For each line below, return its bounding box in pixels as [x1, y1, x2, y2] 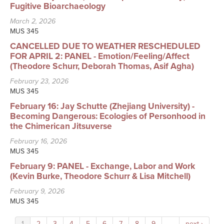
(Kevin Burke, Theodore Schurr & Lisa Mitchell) [10, 171, 190, 182]
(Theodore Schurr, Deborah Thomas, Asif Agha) [10, 61, 194, 72]
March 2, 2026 [10, 17, 55, 26]
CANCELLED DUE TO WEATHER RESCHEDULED [10, 41, 200, 52]
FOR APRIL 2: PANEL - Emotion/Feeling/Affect [10, 51, 189, 62]
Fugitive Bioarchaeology [10, 1, 105, 12]
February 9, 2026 [10, 187, 64, 196]
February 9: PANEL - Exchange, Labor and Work [10, 161, 195, 172]
